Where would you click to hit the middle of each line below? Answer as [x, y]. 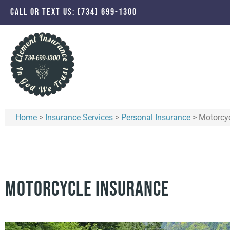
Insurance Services [79, 117]
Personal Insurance [156, 117]
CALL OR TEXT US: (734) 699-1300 [74, 12]
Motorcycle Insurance [87, 189]
